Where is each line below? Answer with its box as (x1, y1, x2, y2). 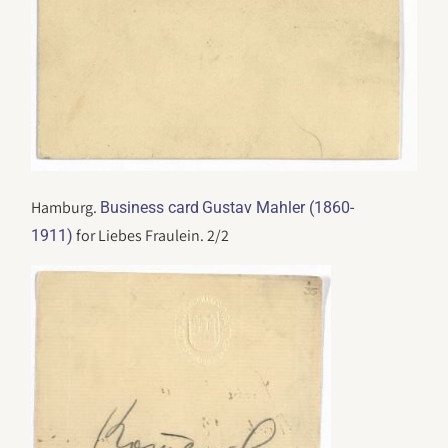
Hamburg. (31, 197, 101, 219)
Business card (100, 198, 200, 218)
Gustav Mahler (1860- (202, 198, 355, 218)
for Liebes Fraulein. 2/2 (73, 225, 230, 247)
